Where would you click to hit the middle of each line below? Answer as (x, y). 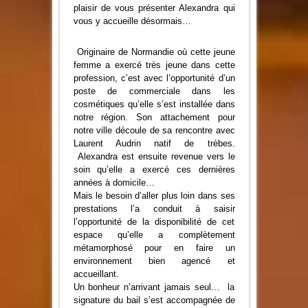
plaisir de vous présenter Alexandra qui (154, 8)
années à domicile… (114, 183)
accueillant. (96, 274)
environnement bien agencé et (154, 261)
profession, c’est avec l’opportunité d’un (154, 78)
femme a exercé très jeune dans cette (154, 65)
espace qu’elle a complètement (154, 235)
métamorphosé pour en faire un (154, 248)
